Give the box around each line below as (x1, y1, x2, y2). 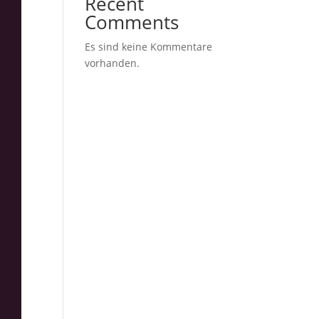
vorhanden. (85, 56, 140, 70)
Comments (85, 9, 179, 35)
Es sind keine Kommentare (85, 40, 213, 53)
